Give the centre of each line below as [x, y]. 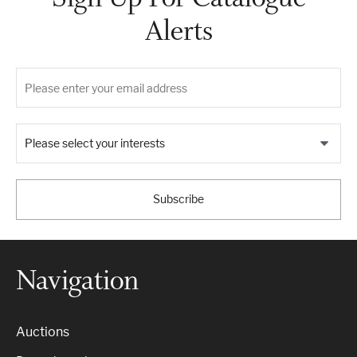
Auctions [43, 332]
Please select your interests [95, 143]
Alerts [178, 31]
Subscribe [178, 199]
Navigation [77, 280]
